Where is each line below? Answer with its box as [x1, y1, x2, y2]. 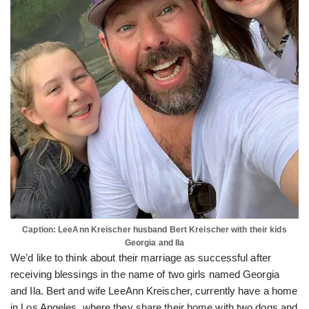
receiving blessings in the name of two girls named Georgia [10, 268, 279, 280]
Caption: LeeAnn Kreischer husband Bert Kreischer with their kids [22, 224, 287, 235]
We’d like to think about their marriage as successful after [10, 251, 271, 263]
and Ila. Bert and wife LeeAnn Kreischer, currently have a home [10, 284, 298, 297]
